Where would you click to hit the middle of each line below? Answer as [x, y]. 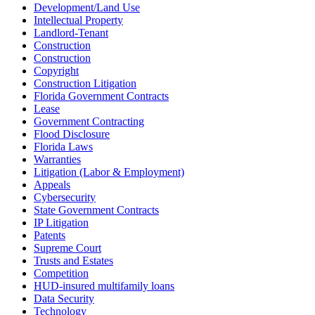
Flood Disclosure [72, 134]
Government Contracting [89, 122]
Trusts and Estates [73, 261]
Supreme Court [67, 248]
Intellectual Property [78, 20]
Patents [50, 236]
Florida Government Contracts [101, 96]
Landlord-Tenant [71, 33]
